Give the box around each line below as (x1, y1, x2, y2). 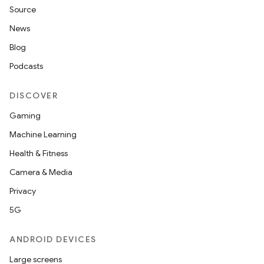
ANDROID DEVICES (9, 234, 97, 245)
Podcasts (9, 61, 43, 71)
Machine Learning (9, 129, 77, 140)
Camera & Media (9, 167, 72, 177)
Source (9, 4, 36, 15)
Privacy (9, 186, 36, 196)
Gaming (9, 110, 41, 121)
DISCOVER (9, 90, 58, 101)
